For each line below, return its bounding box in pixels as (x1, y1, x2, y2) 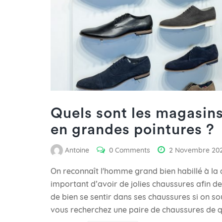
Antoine (65, 145, 89, 155)
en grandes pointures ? (51, 122, 215, 137)
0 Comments (109, 145, 150, 155)
